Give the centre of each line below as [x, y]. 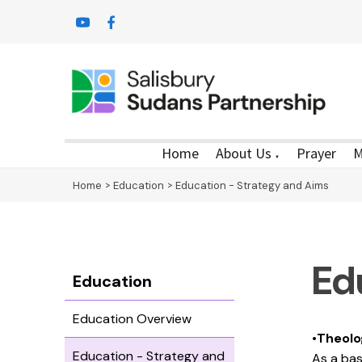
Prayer [316, 153]
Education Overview [132, 319]
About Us [244, 153]
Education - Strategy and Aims [252, 185]
